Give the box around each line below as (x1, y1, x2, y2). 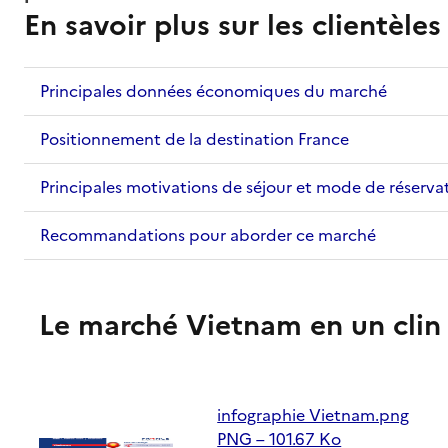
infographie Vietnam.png (217, 403, 410, 427)
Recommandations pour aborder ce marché (40, 223, 376, 247)
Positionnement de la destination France (40, 127, 349, 151)
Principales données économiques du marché (40, 79, 387, 103)
